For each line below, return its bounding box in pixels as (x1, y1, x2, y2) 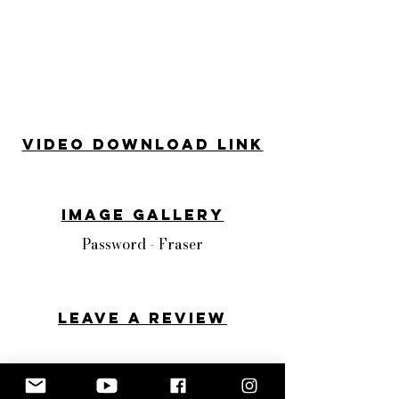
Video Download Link (21, 134, 264, 154)
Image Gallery (61, 205, 224, 224)
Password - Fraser (82, 233, 203, 255)
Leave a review (58, 308, 227, 328)
